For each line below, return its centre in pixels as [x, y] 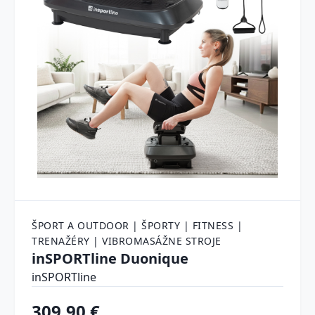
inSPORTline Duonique [110, 259]
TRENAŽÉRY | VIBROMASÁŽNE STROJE [127, 241]
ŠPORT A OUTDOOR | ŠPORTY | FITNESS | [137, 226]
